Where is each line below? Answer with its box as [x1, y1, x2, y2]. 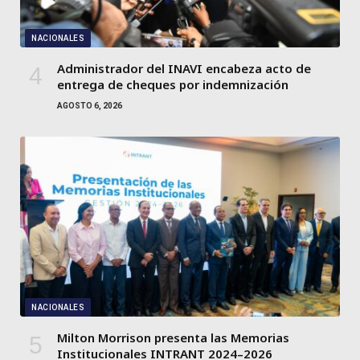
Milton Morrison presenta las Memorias [57, 329, 289, 346]
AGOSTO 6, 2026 [57, 100, 122, 110]
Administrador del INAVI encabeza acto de [57, 59, 311, 76]
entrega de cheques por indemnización [57, 76, 288, 92]
